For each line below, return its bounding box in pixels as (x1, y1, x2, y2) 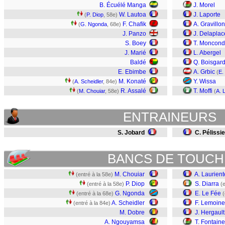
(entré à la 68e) (76, 190, 114, 196)
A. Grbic (193, 68, 215, 75)
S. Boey (125, 40, 146, 47)
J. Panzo (123, 30, 146, 37)
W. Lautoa (119, 11, 146, 18)
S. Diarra (195, 180, 219, 187)
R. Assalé (121, 87, 146, 94)
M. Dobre (120, 209, 145, 216)
